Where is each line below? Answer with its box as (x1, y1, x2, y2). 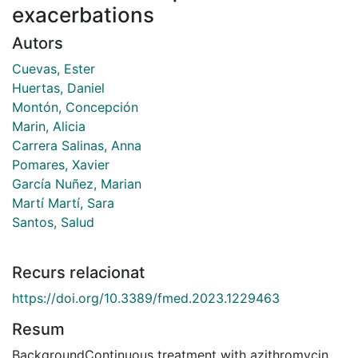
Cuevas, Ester (12, 60, 95, 77)
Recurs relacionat (12, 262, 145, 282)
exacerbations (12, 2, 154, 27)
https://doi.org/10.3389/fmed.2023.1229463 (12, 289, 280, 306)
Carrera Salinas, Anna (12, 137, 141, 153)
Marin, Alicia (12, 117, 86, 134)
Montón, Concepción (12, 98, 138, 115)
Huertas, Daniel (12, 79, 105, 96)
